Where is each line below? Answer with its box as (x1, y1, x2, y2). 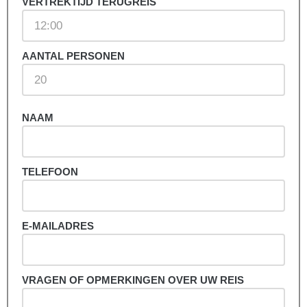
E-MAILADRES (22, 220, 94, 232)
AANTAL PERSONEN (22, 50, 125, 62)
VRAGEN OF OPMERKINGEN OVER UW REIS (22, 274, 244, 286)
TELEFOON (22, 166, 78, 178)
